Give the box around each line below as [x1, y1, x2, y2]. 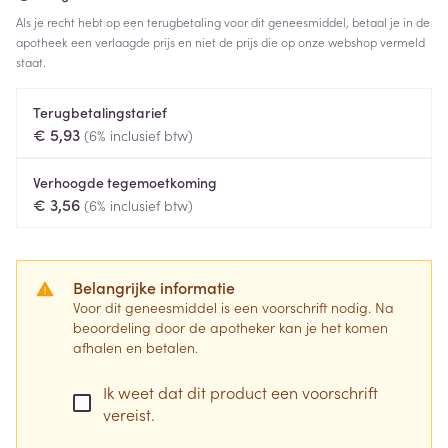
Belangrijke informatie [73, 276, 235, 298]
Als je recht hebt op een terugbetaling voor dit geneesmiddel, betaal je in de [16, 13, 430, 30]
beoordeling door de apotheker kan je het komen [73, 317, 388, 337]
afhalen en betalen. [73, 337, 198, 357]
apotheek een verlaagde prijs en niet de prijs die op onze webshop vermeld [16, 33, 425, 50]
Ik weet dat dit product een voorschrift [103, 381, 378, 403]
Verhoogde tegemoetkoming [33, 172, 217, 192]
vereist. [103, 403, 155, 425]
